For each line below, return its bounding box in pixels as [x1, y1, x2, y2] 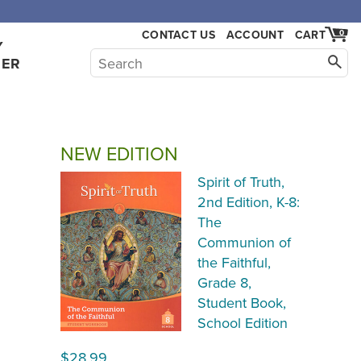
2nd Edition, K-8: [197, 192, 300, 212]
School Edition [197, 313, 288, 333]
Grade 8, [197, 272, 251, 293]
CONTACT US [142, 27, 215, 43]
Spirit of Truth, [197, 172, 284, 192]
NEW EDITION [60, 140, 178, 167]
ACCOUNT [226, 27, 284, 43]
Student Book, [197, 293, 286, 313]
